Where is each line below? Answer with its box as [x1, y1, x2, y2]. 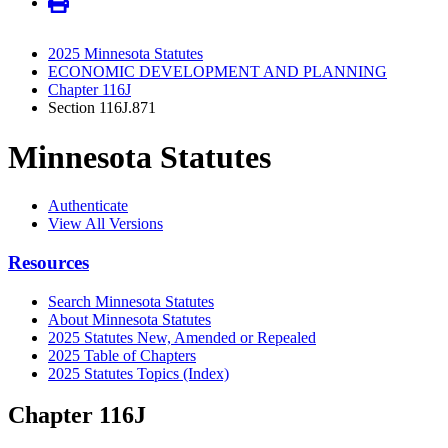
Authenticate [48, 197, 128, 215]
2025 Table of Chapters [48, 346, 196, 364]
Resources [8, 251, 89, 273]
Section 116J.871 [48, 99, 156, 117]
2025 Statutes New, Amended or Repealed [48, 328, 316, 346]
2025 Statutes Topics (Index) [48, 364, 229, 382]
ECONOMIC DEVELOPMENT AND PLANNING [48, 63, 387, 81]
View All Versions [48, 215, 163, 233]
